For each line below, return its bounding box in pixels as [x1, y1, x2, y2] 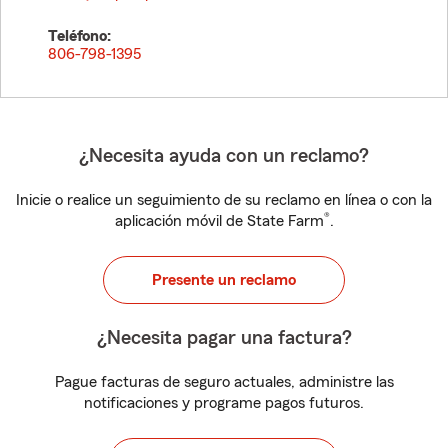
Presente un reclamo [152, 272, 296, 288]
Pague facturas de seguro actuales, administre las [54, 374, 394, 390]
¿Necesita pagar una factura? [96, 328, 352, 348]
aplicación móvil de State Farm [114, 213, 324, 229]
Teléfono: [48, 28, 111, 44]
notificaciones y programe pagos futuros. [84, 395, 364, 411]
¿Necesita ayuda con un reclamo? [79, 146, 369, 166]
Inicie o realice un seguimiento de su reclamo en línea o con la [16, 192, 432, 208]
